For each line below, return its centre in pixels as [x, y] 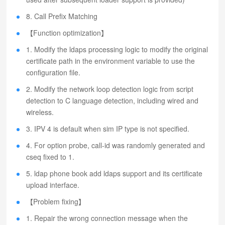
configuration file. [53, 72]
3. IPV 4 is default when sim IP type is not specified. [108, 129]
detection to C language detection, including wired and [113, 100]
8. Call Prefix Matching [62, 16]
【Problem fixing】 [56, 201]
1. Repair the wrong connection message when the [107, 218]
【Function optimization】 [67, 33]
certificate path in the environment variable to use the [111, 61]
